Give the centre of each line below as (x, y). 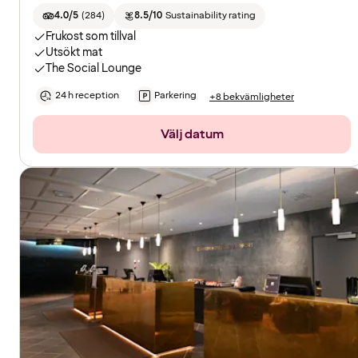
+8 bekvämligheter (252, 97)
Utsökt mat (74, 53)
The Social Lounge (93, 69)
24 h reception (87, 96)
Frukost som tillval (91, 37)
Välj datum (192, 135)
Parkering (175, 96)
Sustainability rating (210, 16)
